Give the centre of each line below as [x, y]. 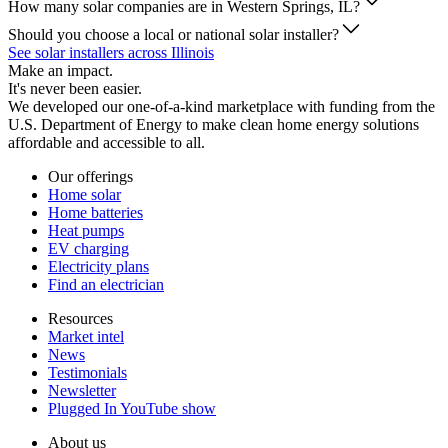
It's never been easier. [75, 89]
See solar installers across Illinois [111, 53]
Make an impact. [60, 71]
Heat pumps [86, 231]
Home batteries [95, 213]
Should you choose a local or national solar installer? [173, 35]
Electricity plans [98, 267]
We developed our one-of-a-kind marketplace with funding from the [221, 107]
